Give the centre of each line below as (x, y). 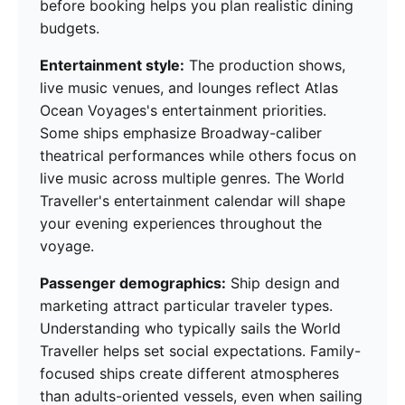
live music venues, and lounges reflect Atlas (189, 88)
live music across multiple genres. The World (192, 179)
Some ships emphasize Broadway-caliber (181, 133)
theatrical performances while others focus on (198, 156)
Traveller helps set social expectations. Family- (200, 351)
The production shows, (265, 66)
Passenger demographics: (133, 283)
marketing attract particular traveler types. (186, 306)
